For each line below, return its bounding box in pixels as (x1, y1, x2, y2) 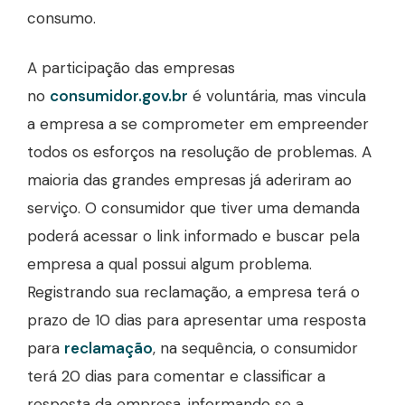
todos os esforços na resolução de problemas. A (27, 142, 372, 162)
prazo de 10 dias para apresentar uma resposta (27, 310, 366, 330)
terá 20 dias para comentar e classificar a (27, 366, 325, 386)
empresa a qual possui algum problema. (27, 254, 312, 274)
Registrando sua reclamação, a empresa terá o (27, 282, 360, 302)
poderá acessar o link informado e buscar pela (27, 226, 360, 246)
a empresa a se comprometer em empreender (27, 114, 369, 134)
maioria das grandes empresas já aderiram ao (27, 170, 352, 190)
